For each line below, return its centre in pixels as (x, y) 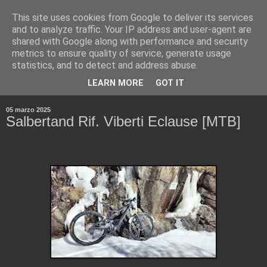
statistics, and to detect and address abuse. (105, 65)
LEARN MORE (116, 83)
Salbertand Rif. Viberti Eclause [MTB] (123, 121)
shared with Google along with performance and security (130, 41)
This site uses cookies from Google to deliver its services (133, 18)
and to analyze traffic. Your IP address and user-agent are (132, 30)
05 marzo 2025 (28, 109)
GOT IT (170, 83)
